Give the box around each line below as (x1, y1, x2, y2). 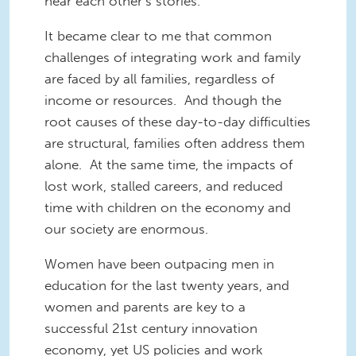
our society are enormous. (44, 221, 208, 238)
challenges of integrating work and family (44, 49, 300, 66)
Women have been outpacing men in (44, 256, 274, 273)
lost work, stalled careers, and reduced (44, 178, 283, 195)
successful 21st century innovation (44, 320, 257, 337)
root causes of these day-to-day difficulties (44, 114, 311, 130)
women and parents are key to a (44, 299, 246, 315)
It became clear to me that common (44, 28, 272, 44)
